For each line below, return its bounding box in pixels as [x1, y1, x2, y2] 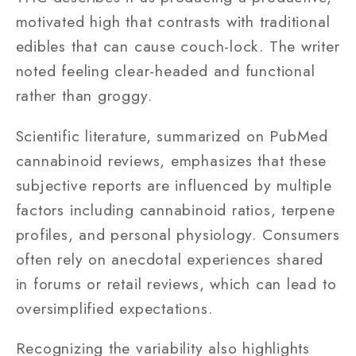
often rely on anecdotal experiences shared [15, 247, 324, 270]
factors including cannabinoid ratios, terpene [15, 198, 335, 221]
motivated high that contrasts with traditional [15, 10, 331, 33]
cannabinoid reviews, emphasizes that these [15, 149, 327, 172]
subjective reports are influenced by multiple [15, 173, 332, 196]
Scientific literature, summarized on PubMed [15, 124, 329, 147]
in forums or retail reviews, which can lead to [15, 272, 337, 295]
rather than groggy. [15, 84, 153, 107]
